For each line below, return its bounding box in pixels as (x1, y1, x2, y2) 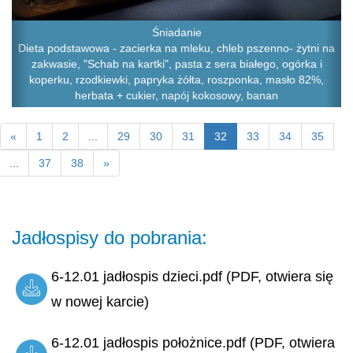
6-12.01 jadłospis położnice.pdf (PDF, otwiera (51, 335, 335, 351)
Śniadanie (151, 26, 202, 39)
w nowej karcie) (51, 294, 149, 310)
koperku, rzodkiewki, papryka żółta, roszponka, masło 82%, (29, 73, 324, 87)
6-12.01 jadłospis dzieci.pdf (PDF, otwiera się (51, 269, 333, 285)
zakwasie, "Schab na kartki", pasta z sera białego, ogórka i (31, 58, 322, 71)
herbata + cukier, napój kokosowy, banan (75, 89, 278, 102)
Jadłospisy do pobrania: (12, 227, 207, 249)
